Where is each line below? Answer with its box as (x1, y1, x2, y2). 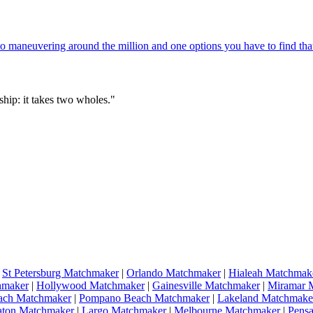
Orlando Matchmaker (126, 267, 221, 279)
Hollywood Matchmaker (36, 279, 145, 292)
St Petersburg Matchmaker (2, 267, 119, 279)
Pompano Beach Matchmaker (79, 292, 210, 305)
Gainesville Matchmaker (152, 279, 260, 292)
